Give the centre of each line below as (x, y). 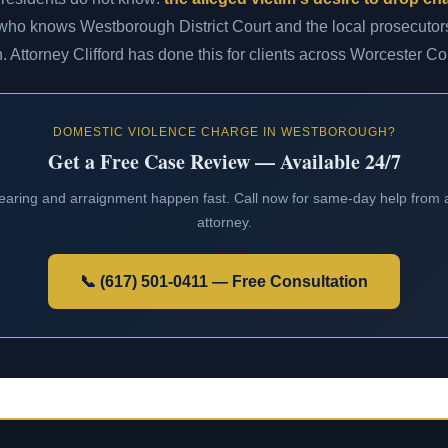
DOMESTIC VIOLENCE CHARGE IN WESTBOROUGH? (224, 132)
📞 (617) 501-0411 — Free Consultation (224, 281)
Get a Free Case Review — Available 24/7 (224, 161)
